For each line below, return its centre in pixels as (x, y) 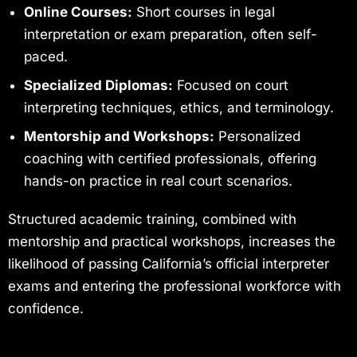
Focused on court (231, 86)
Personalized (257, 137)
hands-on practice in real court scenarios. (158, 181)
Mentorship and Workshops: (119, 137)
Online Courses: (78, 12)
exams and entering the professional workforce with (175, 286)
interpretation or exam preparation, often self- (171, 35)
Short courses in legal (204, 12)
